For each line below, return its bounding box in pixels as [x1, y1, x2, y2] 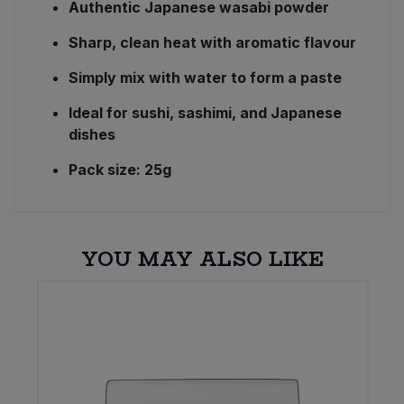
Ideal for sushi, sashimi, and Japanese [69, 104, 342, 123]
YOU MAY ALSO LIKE [80, 243, 324, 275]
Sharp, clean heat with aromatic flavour [69, 33, 356, 52]
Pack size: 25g [69, 161, 171, 179]
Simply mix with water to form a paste [69, 69, 342, 87]
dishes [69, 125, 115, 144]
